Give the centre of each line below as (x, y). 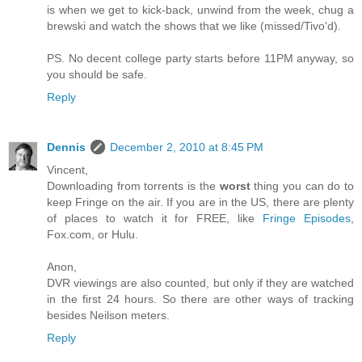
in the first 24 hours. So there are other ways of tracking (200, 299)
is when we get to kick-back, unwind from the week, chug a (200, 10)
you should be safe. (97, 75)
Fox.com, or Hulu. (93, 235)
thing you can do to (302, 186)
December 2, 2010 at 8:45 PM (187, 147)
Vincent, (67, 170)
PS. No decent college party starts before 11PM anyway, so (200, 59)
